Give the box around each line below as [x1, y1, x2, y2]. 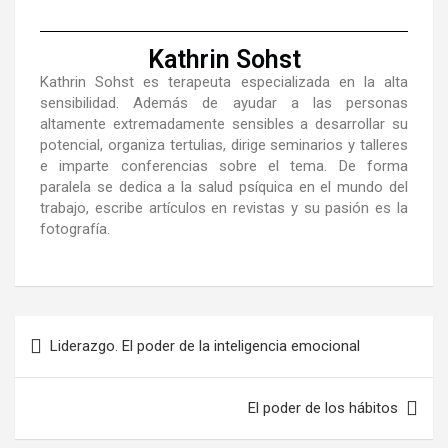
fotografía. [40, 220, 110, 239]
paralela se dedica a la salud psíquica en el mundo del [40, 178, 408, 197]
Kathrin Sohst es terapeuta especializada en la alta [40, 73, 408, 92]
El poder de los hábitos [248, 399, 398, 418]
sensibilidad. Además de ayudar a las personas [40, 94, 408, 113]
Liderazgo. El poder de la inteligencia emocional [50, 337, 360, 356]
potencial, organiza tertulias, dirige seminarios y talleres [40, 136, 408, 155]
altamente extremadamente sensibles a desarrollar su [40, 115, 408, 134]
